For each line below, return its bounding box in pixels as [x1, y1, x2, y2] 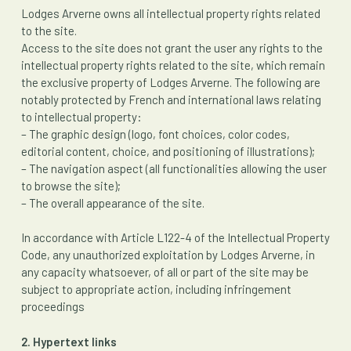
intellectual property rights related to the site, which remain [20, 57, 325, 72]
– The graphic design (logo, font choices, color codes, [20, 126, 290, 141]
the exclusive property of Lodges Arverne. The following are [20, 74, 320, 89]
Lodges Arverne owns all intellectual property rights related [20, 5, 320, 20]
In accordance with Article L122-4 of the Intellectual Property [20, 230, 330, 244]
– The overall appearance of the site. [20, 195, 204, 210]
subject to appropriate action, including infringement [20, 282, 291, 296]
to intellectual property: [20, 109, 142, 124]
